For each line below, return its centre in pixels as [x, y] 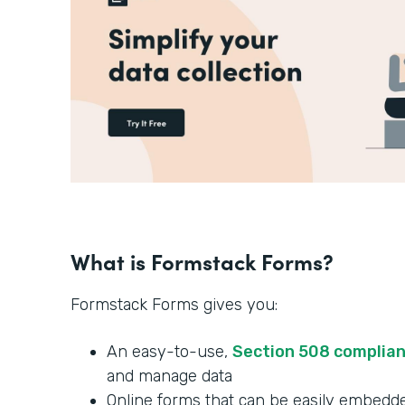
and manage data [170, 377]
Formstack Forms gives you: [176, 305]
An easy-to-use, [170, 352]
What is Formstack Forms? [202, 261]
